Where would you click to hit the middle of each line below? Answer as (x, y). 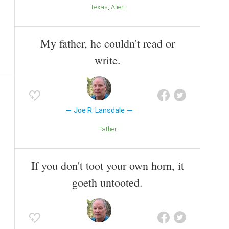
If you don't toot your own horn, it (107, 165)
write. (107, 60)
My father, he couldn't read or (107, 43)
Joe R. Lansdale (99, 110)
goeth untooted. (107, 182)
